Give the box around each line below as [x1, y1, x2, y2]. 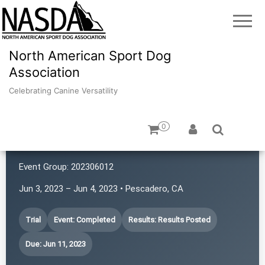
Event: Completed [54, 215, 115, 224]
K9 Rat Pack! [19, 135, 104, 153]
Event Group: [19, 161, 69, 172]
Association [9, 64, 80, 80]
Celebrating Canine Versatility [9, 85, 118, 95]
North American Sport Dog [9, 47, 171, 63]
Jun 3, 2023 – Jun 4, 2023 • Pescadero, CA [19, 183, 183, 194]
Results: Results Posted [128, 215, 211, 224]
